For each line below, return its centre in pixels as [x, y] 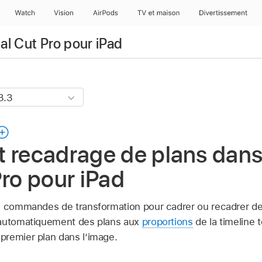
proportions [167, 221]
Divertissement [223, 13]
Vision [64, 13]
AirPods [105, 13]
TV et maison [158, 13]
